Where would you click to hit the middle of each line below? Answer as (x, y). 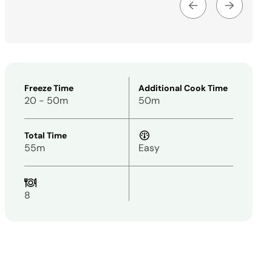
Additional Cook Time (183, 88)
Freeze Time (49, 88)
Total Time (46, 135)
